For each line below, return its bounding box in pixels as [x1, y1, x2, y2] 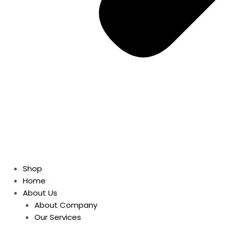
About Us [23, 187, 57, 198]
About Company [34, 199, 97, 210]
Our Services [34, 211, 81, 222]
